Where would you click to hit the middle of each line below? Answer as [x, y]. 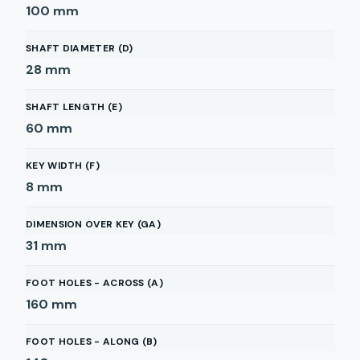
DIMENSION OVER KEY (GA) [93, 224]
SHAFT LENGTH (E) [74, 107]
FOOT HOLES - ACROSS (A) [94, 283]
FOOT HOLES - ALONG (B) [92, 342]
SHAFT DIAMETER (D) [80, 48]
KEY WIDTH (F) [63, 166]
